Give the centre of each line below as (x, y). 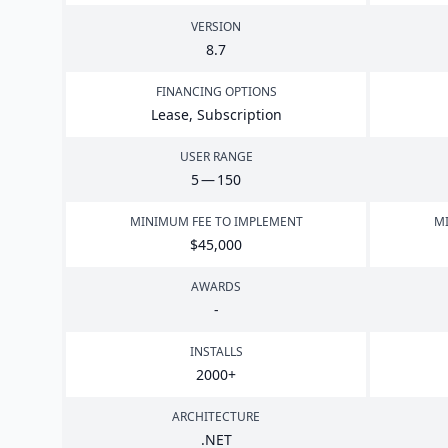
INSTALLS (216, 351)
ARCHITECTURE (216, 416)
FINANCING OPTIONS (216, 91)
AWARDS (216, 286)
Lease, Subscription (216, 114)
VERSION (216, 26)
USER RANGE (216, 156)
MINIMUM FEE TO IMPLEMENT (216, 221)
